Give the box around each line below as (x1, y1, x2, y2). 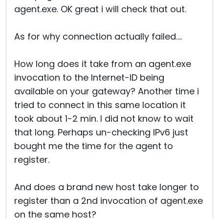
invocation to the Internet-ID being (14, 71, 164, 84)
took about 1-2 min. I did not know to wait (14, 112, 194, 125)
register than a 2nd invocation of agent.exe (14, 195, 203, 207)
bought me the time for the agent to (14, 140, 173, 152)
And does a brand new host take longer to (14, 181, 199, 193)
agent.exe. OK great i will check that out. (14, 3, 186, 15)
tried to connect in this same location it (14, 99, 186, 111)
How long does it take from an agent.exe (14, 58, 191, 70)
